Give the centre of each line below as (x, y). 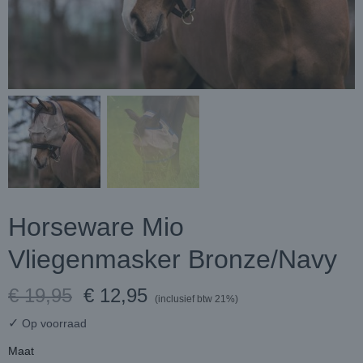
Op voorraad (53, 323)
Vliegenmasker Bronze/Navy (173, 259)
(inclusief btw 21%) (196, 299)
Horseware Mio (96, 227)
